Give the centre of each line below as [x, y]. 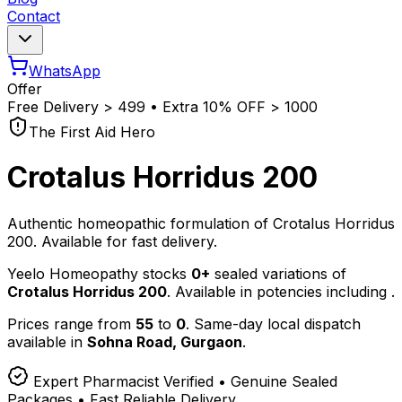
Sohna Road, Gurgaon [165, 341]
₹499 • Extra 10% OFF [192, 107]
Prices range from [71, 323]
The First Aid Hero [92, 132]
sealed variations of [278, 273]
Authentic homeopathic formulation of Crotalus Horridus [201, 223]
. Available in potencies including [279, 291]
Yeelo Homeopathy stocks [99, 273]
